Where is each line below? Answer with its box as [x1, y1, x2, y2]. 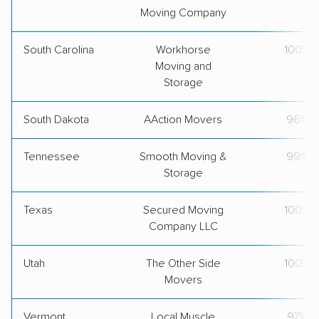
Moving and [155, 60, 211, 72]
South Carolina [23, 43, 94, 56]
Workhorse [155, 43, 211, 56]
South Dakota [23, 113, 89, 125]
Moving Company [140, 6, 226, 19]
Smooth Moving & [140, 150, 226, 162]
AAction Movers [144, 113, 222, 125]
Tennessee [23, 150, 80, 162]
